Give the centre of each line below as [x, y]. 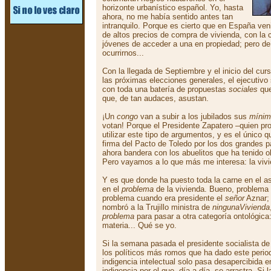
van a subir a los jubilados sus [194, 116]
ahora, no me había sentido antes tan [168, 17]
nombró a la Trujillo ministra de [157, 207]
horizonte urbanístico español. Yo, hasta [173, 8]
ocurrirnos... [123, 53]
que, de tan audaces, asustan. [155, 98]
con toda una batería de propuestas [165, 89]
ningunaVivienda [241, 207]
